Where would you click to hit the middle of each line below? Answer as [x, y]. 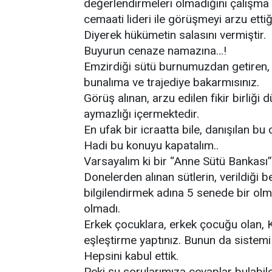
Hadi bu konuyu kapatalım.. [151, 145]
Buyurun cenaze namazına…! [155, 51]
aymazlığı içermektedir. [141, 114]
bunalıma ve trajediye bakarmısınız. [172, 82]
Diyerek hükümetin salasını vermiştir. [175, 35]
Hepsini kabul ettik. [131, 256]
